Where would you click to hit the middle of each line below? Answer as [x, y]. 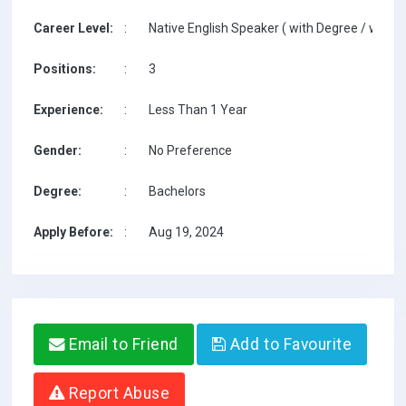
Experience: [68, 110]
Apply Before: [73, 232]
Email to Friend [121, 344]
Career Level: [73, 28]
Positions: [65, 69]
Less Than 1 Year [198, 110]
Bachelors [177, 191]
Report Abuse [117, 393]
